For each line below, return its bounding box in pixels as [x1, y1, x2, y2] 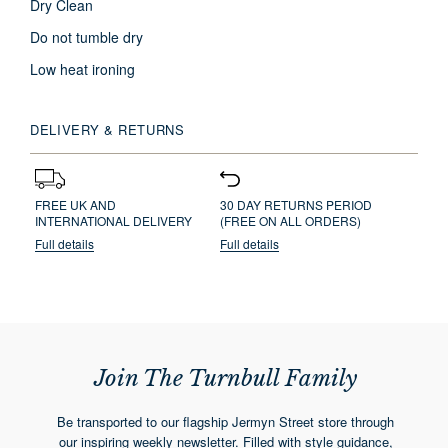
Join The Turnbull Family [94, 364, 357, 392]
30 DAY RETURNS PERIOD [220, 195, 373, 213]
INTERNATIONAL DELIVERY [35, 211, 192, 229]
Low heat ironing [30, 58, 135, 79]
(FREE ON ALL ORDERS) [220, 211, 362, 229]
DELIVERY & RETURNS [30, 119, 185, 139]
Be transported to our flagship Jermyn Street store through [57, 412, 394, 432]
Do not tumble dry [30, 26, 143, 47]
